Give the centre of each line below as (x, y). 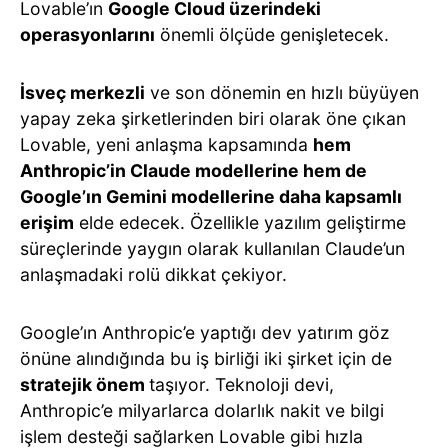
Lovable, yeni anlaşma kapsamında (166, 144)
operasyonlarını (87, 34)
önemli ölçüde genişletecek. (272, 34)
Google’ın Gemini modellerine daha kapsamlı (211, 196)
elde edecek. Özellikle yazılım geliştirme (240, 222)
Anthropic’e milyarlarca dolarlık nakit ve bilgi (202, 410)
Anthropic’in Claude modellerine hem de (193, 170)
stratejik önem (84, 384)
